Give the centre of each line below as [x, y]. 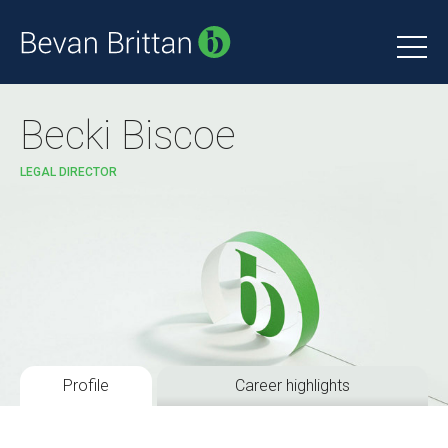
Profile [86, 385]
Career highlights [292, 385]
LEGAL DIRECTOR [68, 172]
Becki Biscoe [128, 135]
